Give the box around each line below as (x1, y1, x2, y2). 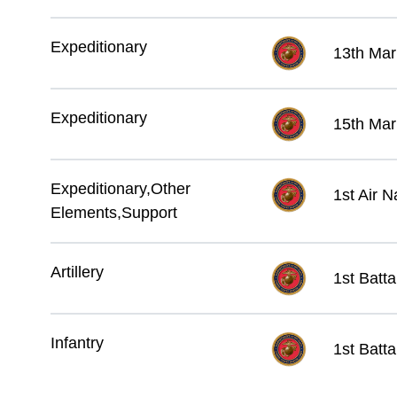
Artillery (50, 263, 104, 282)
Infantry (50, 334, 104, 353)
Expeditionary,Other (50, 180, 191, 198)
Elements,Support (50, 204, 177, 222)
